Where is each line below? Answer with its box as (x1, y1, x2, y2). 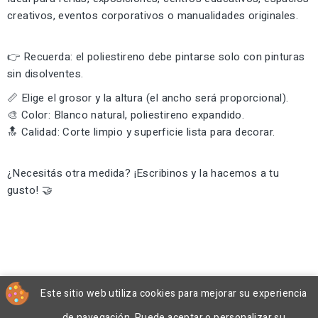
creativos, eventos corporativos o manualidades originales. (7, 7, 299, 23)
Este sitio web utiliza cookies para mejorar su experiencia (40, 286, 307, 301)
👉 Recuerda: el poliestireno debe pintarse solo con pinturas (7, 48, 305, 65)
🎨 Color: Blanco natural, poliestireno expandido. (7, 106, 245, 123)
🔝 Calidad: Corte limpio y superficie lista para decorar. (7, 124, 275, 140)
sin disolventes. (7, 65, 84, 82)
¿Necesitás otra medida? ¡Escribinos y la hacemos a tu (7, 165, 280, 181)
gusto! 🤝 (7, 182, 53, 198)
